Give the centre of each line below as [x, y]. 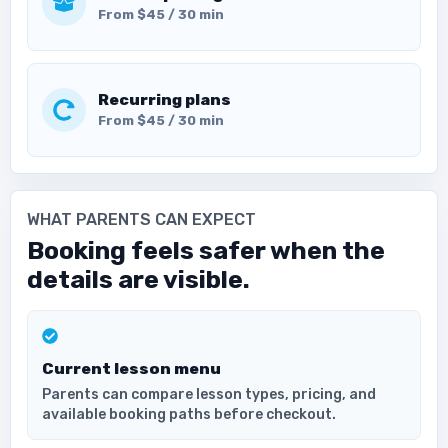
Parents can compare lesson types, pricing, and [209, 394]
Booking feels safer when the [206, 251]
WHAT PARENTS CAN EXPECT [141, 219]
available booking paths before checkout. [189, 414]
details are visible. [138, 280]
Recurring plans [164, 100]
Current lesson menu [132, 368]
